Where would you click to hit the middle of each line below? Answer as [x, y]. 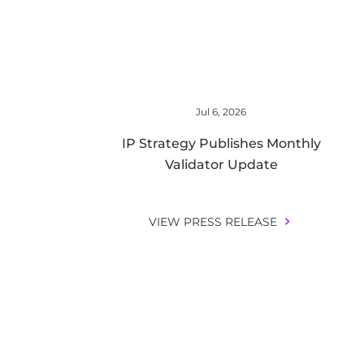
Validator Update [221, 165]
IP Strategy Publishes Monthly [221, 143]
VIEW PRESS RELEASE [212, 222]
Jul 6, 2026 [221, 112]
